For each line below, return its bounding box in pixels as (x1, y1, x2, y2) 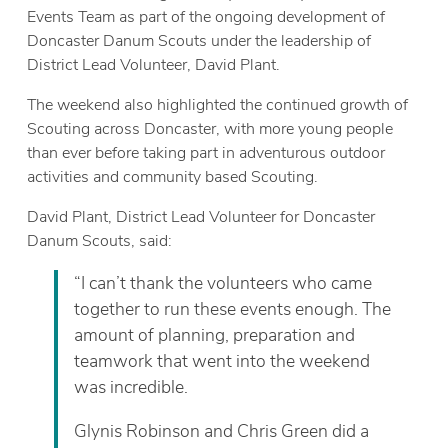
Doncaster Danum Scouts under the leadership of (27, 29, 372, 52)
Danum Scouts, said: (27, 229, 173, 252)
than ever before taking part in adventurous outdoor (27, 141, 386, 164)
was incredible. (73, 375, 188, 400)
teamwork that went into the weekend (73, 349, 370, 374)
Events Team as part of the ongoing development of (27, 5, 386, 28)
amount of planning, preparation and (73, 323, 355, 348)
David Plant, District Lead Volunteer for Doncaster (27, 205, 376, 228)
